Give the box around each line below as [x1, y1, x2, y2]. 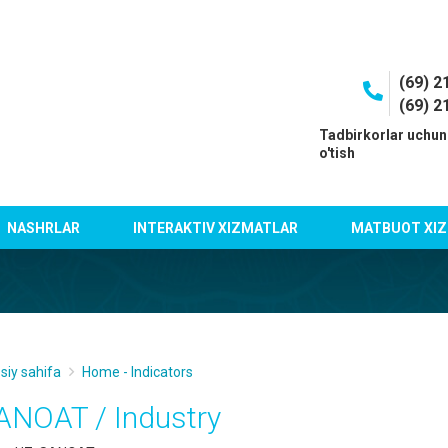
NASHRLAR [7, 219, 81, 236]
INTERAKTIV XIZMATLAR [133, 219, 299, 236]
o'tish [318, 145, 355, 161]
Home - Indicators [82, 364, 193, 380]
